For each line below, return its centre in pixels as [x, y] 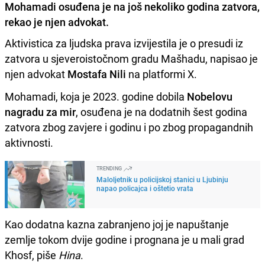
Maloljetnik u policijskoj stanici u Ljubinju [162, 179]
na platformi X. [161, 74]
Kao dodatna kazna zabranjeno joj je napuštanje [117, 224]
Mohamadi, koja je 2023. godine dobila [96, 96]
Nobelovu [210, 96]
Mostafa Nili [97, 74]
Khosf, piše [32, 255]
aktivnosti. [29, 142]
